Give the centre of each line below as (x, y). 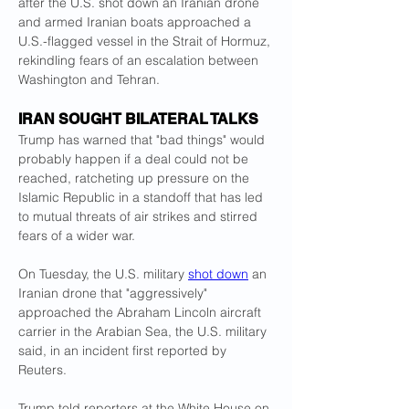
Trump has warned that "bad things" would (143, 140)
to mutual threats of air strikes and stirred (140, 216)
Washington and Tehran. (89, 79)
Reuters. (42, 370)
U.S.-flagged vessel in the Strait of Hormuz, (146, 41)
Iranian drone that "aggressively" (115, 293)
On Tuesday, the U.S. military (103, 274)
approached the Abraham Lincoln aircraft (142, 312)
